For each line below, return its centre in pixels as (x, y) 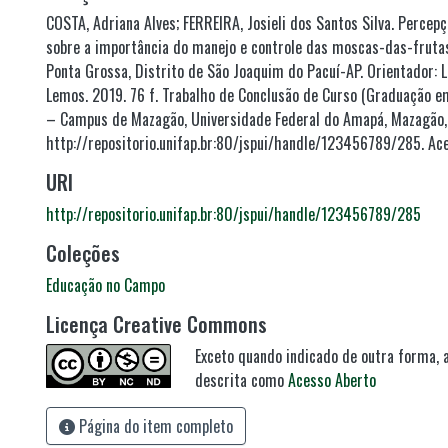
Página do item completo (154, 426)
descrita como (241, 380)
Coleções (83, 253)
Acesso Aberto (332, 380)
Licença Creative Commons (156, 324)
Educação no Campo (105, 285)
